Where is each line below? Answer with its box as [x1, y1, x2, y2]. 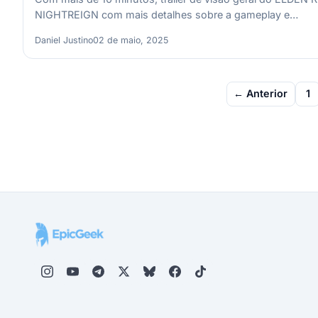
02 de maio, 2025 [93, 34, 168, 45]
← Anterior [234, 87, 288, 100]
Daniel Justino [35, 34, 93, 45]
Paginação [22, 79, 110, 101]
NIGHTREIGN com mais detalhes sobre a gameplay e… [35, 9, 298, 21]
